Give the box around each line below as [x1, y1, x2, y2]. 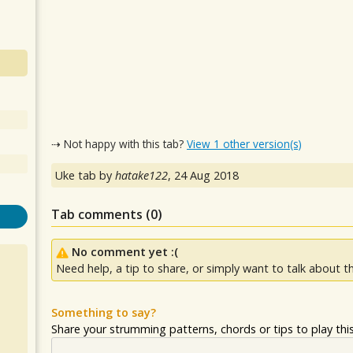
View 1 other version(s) [187, 136, 302, 151]
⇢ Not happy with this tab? [51, 136, 187, 151]
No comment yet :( [72, 244, 178, 260]
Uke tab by [55, 168, 115, 184]
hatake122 [115, 168, 168, 184]
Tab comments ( [51, 206, 150, 224]
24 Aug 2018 [174, 168, 239, 184]
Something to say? [51, 305, 156, 321]
